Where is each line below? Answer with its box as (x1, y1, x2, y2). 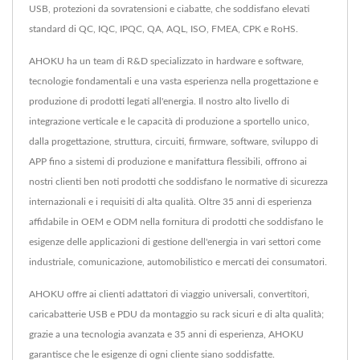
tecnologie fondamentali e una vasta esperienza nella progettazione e (29, 76, 318, 86)
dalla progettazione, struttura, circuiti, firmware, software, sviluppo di (29, 137, 318, 146)
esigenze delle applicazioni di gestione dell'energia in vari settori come (29, 237, 321, 247)
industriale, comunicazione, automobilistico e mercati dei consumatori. (29, 257, 327, 267)
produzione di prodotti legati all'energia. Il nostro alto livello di (29, 96, 289, 106)
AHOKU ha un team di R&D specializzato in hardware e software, (29, 56, 304, 66)
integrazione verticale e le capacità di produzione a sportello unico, (29, 117, 309, 126)
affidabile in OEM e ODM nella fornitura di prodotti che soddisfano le (29, 217, 323, 227)
